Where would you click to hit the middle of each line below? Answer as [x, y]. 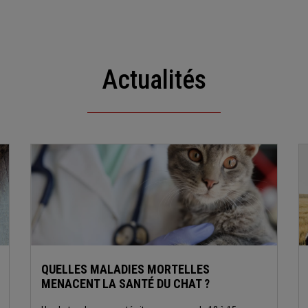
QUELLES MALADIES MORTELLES [125, 269]
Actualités [162, 79]
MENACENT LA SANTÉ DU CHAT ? [125, 283]
